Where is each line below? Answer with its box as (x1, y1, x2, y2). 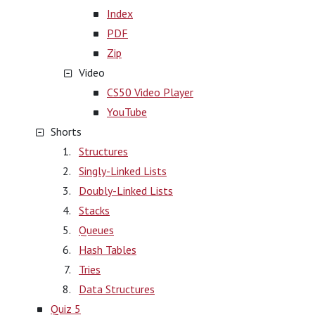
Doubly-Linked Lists (79, 184, 173, 198)
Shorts (51, 124, 82, 139)
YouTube (107, 105, 147, 119)
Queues (79, 223, 114, 237)
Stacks (79, 203, 110, 217)
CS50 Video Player (107, 85, 193, 99)
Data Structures (79, 282, 155, 296)
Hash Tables (79, 243, 136, 257)
